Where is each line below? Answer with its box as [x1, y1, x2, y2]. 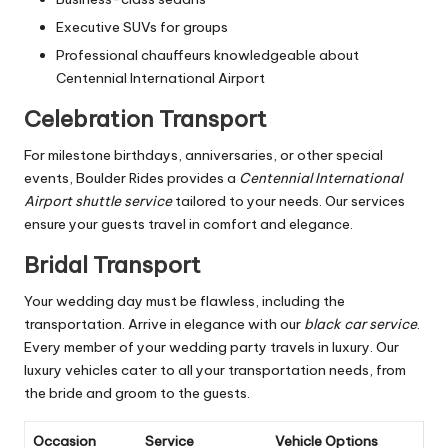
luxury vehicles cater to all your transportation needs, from [24, 361, 406, 380]
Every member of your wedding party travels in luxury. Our [24, 338, 399, 357]
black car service [304, 315, 417, 334]
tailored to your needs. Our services [172, 192, 405, 211]
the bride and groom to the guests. [24, 384, 250, 403]
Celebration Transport [24, 105, 267, 134]
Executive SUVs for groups [56, 18, 228, 37]
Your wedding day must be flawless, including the [24, 292, 345, 311]
